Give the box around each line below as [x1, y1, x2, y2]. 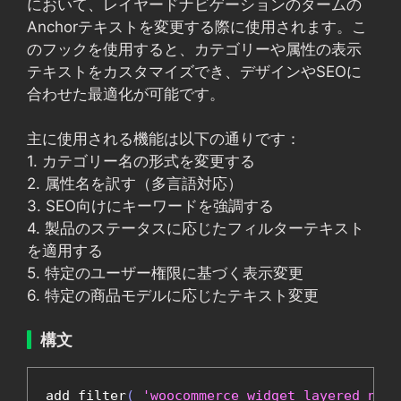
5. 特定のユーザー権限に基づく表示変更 [27, 264, 303, 282]
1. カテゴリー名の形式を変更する [27, 152, 255, 170]
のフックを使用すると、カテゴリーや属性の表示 [27, 39, 362, 58]
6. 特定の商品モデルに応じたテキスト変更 [27, 286, 319, 304]
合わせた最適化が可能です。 [27, 84, 225, 103]
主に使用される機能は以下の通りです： [27, 130, 301, 148]
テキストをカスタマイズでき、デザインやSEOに [27, 62, 362, 81]
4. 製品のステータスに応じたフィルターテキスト [27, 219, 364, 237]
